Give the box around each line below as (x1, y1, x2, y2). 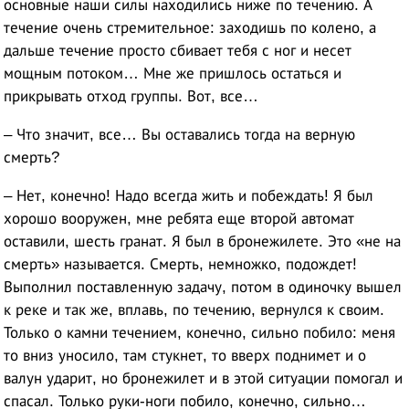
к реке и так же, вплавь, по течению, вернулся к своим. (4, 300, 385, 319)
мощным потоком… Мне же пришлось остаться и (4, 64, 342, 82)
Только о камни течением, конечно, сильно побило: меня (4, 323, 396, 341)
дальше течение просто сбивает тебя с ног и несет (4, 41, 352, 59)
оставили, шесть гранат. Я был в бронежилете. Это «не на (4, 232, 402, 250)
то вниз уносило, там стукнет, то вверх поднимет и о (4, 346, 367, 364)
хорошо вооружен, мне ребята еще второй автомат (4, 209, 355, 227)
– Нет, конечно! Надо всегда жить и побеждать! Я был (4, 186, 374, 204)
